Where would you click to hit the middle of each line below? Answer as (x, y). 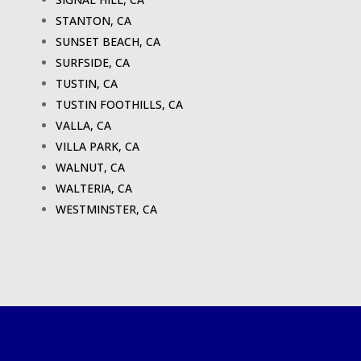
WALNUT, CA (91, 168)
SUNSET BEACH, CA (108, 42)
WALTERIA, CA (94, 189)
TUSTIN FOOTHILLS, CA (120, 105)
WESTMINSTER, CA (107, 210)
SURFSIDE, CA (93, 63)
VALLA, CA (84, 126)
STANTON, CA (94, 21)
